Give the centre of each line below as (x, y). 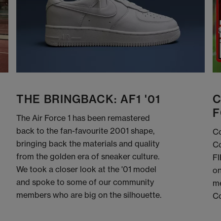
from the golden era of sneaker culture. (88, 157)
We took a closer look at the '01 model (87, 169)
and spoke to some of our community (85, 182)
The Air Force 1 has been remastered (83, 118)
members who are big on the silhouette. (89, 195)
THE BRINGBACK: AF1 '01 (89, 99)
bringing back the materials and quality (88, 144)
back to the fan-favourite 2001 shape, (86, 131)
